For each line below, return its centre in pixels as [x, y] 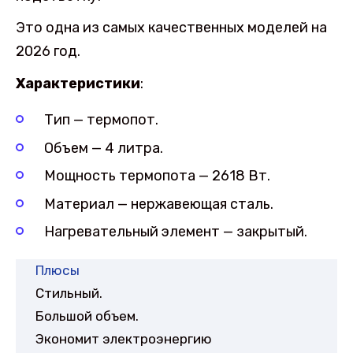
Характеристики [78, 84]
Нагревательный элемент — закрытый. [176, 231]
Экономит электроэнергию [124, 339]
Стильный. [69, 294]
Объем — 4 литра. [104, 148]
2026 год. [48, 52]
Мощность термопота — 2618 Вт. [157, 176]
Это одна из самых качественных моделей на [171, 28]
